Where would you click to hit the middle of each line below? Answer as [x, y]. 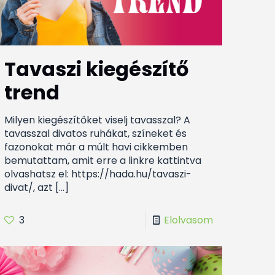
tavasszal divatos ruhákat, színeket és [96, 134]
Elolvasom [188, 220]
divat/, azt [29, 188]
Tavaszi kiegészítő [97, 69]
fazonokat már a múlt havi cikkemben [96, 147]
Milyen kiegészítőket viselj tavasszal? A [98, 120]
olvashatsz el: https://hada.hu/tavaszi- [98, 174]
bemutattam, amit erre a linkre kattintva [103, 161]
